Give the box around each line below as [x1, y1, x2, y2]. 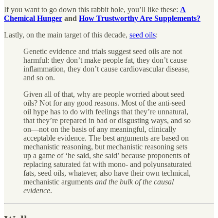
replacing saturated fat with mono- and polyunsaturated [23, 160, 192, 168]
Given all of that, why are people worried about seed [23, 90, 184, 98]
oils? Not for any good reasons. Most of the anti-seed [23, 98, 185, 107]
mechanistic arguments [23, 177, 95, 186]
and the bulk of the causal [95, 177, 174, 186]
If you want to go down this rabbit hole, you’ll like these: [4, 5, 180, 14]
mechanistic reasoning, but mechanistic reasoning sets [23, 142, 187, 151]
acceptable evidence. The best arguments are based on [23, 133, 189, 142]
